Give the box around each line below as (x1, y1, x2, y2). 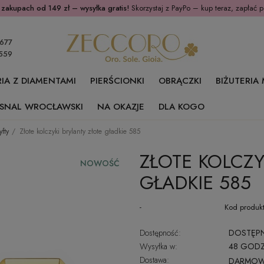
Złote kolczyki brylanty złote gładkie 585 (19, 126, 140, 137)
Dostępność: (139, 227, 181, 239)
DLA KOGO (159, 100, 204, 113)
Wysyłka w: (139, 240, 177, 252)
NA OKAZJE (97, 100, 144, 113)
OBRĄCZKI (159, 74, 202, 87)
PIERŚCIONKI (90, 74, 144, 87)
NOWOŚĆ (80, 157, 120, 169)
